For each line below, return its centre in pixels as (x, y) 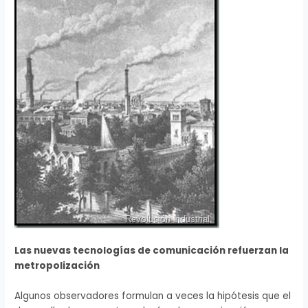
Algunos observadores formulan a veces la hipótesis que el (153, 296)
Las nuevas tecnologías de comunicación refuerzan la (152, 251)
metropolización (57, 266)
